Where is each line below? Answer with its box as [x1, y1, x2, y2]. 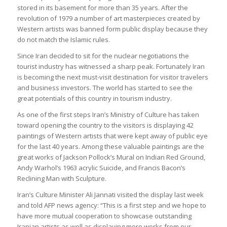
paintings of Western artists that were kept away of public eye [17, 131, 208, 140]
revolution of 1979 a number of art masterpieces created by [17, 13, 200, 23]
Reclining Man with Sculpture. [17, 173, 106, 183]
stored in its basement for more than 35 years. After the [17, 3, 188, 12]
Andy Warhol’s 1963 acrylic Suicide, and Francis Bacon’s [17, 163, 185, 172]
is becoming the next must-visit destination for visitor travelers [17, 72, 208, 82]
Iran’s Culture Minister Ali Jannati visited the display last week [17, 190, 204, 199]
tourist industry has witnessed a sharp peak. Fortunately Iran [17, 61, 205, 71]
